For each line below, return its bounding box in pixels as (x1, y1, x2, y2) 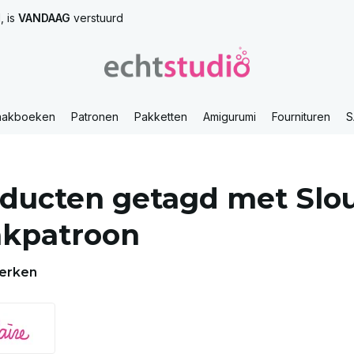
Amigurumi (203, 110, 256, 123)
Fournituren (272, 110, 330, 123)
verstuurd (70, 11, 123, 24)
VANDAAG (18, 11, 70, 24)
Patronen (71, 110, 119, 123)
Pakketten (134, 110, 187, 123)
